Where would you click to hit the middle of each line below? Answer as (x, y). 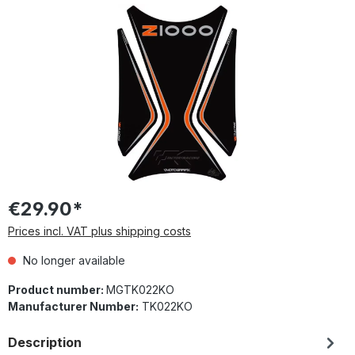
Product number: (57, 289)
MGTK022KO (140, 289)
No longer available (73, 260)
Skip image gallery (55, 11)
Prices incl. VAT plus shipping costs (99, 231)
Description (45, 342)
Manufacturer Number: (73, 306)
